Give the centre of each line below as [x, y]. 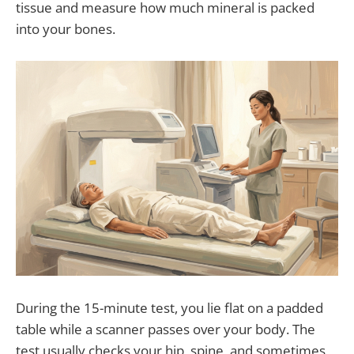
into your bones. [66, 28]
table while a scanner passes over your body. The [166, 330]
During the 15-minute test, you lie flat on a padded [169, 308]
